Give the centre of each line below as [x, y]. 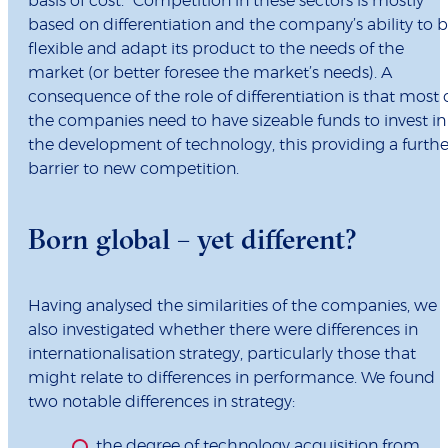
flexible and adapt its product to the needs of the [216, 49]
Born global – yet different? [192, 239]
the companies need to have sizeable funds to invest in [237, 121]
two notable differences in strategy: [161, 402]
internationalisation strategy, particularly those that [222, 354]
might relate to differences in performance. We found [231, 378]
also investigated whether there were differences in [223, 330]
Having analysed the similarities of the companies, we [232, 306]
